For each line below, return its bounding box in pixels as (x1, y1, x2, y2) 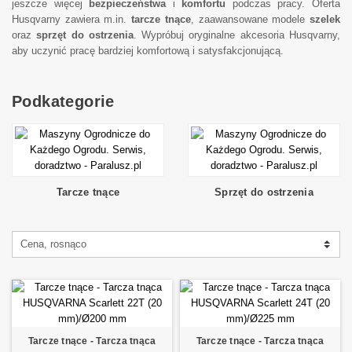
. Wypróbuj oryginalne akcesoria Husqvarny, (133, 29, 341, 41)
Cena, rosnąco (20, 238, 86, 250)
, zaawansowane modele (190, 13, 310, 25)
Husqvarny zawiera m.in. (12, 13, 132, 25)
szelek (310, 13, 341, 25)
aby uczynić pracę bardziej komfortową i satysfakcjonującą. (12, 45, 284, 57)
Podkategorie (12, 93, 115, 110)
